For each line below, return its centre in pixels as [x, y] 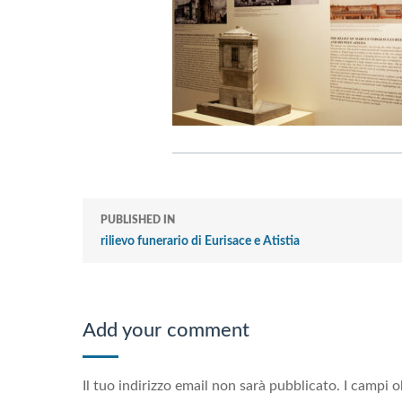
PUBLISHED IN [138, 220]
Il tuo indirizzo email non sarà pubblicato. [211, 386]
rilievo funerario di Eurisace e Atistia [200, 241]
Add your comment [166, 330]
